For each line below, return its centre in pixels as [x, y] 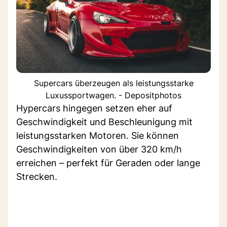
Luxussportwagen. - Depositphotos [113, 95]
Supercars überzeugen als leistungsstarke [113, 83]
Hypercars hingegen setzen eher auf [94, 108]
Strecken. [37, 176]
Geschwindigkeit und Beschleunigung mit [104, 122]
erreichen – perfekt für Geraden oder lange [108, 163]
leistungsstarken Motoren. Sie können [98, 135]
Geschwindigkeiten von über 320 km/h [99, 149]
